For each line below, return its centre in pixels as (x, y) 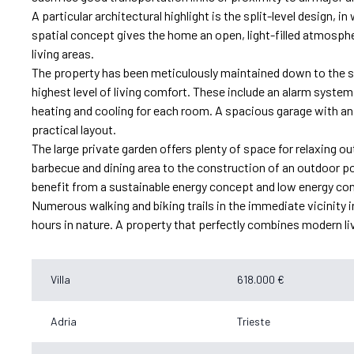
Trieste (254, 321)
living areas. (63, 53)
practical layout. (74, 129)
